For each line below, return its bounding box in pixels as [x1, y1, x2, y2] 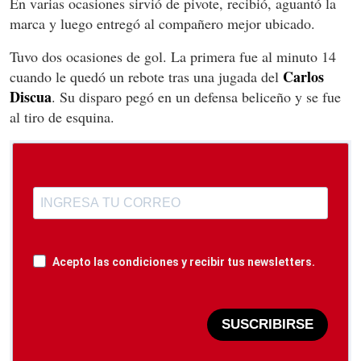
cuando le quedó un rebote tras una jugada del [10, 66, 283, 86]
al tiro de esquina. [10, 106, 114, 127]
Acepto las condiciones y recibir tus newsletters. [52, 255, 315, 268]
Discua [10, 85, 52, 107]
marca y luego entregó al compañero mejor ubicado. [10, 13, 315, 33]
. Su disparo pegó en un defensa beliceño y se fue [52, 86, 341, 106]
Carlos [283, 65, 324, 87]
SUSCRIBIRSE [222, 317, 313, 333]
